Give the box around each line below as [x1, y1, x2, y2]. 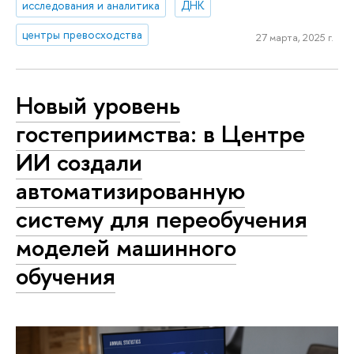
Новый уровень [16, 88, 180, 122]
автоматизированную [16, 173, 245, 207]
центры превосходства [22, 27, 143, 43]
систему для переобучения [16, 201, 307, 235]
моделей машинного [16, 230, 236, 264]
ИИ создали [16, 145, 142, 179]
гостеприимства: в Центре [16, 116, 305, 150]
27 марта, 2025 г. [255, 29, 333, 44]
